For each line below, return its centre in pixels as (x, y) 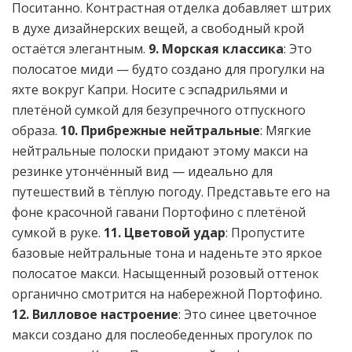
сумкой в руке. (58, 233)
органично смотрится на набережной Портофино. (167, 294)
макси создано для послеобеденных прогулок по (162, 335)
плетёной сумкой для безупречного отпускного (159, 110)
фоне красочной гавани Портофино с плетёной (159, 213)
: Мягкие (286, 131)
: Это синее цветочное (247, 315)
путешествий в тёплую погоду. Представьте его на (171, 192)
